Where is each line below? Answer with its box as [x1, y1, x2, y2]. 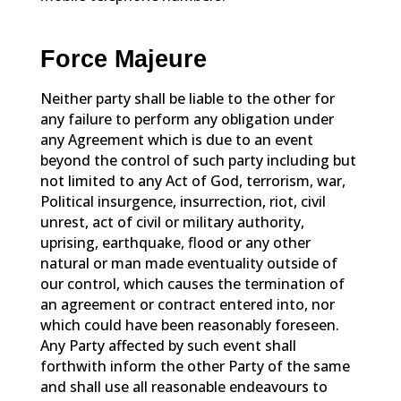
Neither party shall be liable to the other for [39, 88, 335, 108]
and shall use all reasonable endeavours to [39, 376, 328, 397]
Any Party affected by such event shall [39, 335, 296, 355]
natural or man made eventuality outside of [39, 252, 337, 273]
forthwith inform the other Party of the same [39, 355, 350, 376]
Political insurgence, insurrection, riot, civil [39, 191, 326, 211]
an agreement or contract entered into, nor [39, 294, 335, 314]
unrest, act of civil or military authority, [39, 211, 304, 232]
